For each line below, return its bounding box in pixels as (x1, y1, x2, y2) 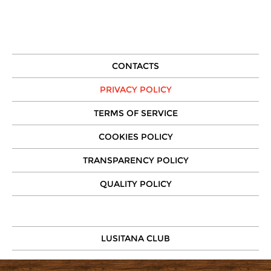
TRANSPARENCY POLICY (82, 155, 189, 166)
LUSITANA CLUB (101, 233, 170, 244)
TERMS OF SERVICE (93, 108, 178, 119)
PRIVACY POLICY (99, 84, 172, 95)
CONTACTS (112, 60, 159, 71)
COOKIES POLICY (98, 131, 173, 142)
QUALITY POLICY (99, 178, 172, 189)
